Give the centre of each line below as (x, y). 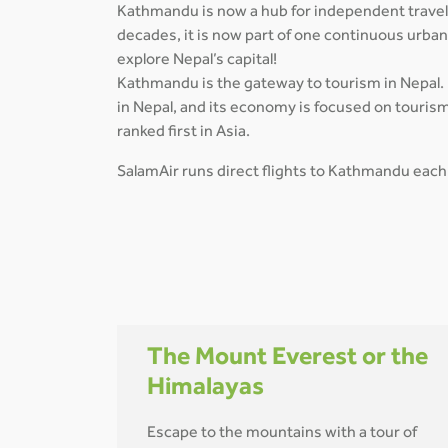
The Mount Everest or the (287, 359)
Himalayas (205, 389)
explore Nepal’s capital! (197, 60)
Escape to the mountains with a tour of (282, 434)
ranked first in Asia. (185, 132)
